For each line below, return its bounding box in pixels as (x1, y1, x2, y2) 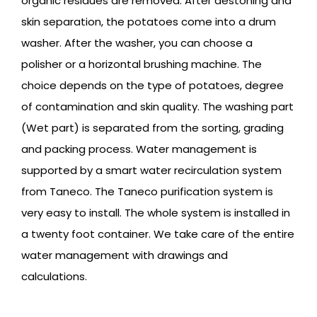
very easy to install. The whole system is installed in (21, 205, 290, 221)
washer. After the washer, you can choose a (21, 35, 253, 51)
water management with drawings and (21, 248, 228, 263)
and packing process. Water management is (21, 142, 257, 157)
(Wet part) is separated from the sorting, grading (21, 120, 284, 136)
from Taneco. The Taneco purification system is (21, 184, 273, 200)
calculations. (21, 269, 87, 284)
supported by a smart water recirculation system (21, 163, 282, 178)
